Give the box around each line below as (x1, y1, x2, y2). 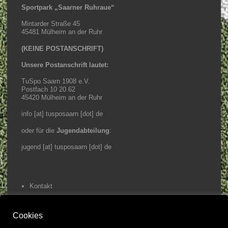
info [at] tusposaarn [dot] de (21, 110, 103, 118)
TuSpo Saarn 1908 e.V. (21, 77, 90, 85)
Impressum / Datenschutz (30, 198, 106, 207)
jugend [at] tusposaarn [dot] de (21, 142, 111, 151)
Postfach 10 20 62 (21, 85, 75, 94)
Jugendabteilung (56, 126, 109, 134)
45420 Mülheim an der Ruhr (21, 94, 102, 102)
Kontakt (30, 182, 53, 190)
